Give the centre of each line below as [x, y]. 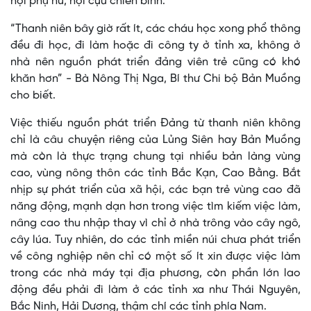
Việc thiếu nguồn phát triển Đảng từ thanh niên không [155, 124]
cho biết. [34, 96]
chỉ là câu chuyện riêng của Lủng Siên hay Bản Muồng [155, 140]
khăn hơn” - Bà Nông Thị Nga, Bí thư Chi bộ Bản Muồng [155, 79]
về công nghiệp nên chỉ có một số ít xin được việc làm [155, 257]
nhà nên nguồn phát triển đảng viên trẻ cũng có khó [155, 62]
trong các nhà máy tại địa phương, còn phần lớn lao [155, 274]
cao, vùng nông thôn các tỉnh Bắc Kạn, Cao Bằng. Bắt [155, 174]
